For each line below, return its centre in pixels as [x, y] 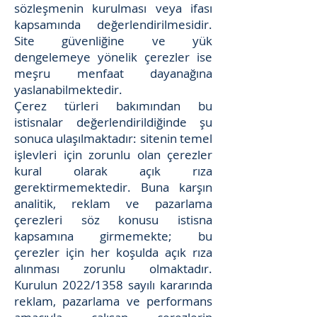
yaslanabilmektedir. [68, 90]
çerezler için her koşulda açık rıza [113, 252]
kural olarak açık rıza [113, 171]
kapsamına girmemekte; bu [113, 236]
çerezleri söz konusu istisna [113, 220]
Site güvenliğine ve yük [113, 41]
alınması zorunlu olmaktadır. [113, 269]
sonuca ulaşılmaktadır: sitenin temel [113, 138]
